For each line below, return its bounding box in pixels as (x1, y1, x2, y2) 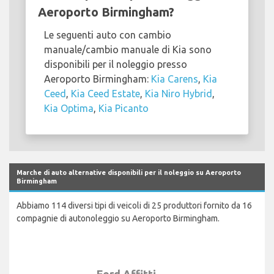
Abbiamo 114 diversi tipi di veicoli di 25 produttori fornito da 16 (17, 201, 252, 211)
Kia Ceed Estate (71, 88, 140, 100)
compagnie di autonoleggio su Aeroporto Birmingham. (17, 213, 220, 224)
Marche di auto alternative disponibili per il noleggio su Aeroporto (17, 169, 241, 177)
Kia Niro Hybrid (145, 88, 212, 100)
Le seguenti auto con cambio (44, 29, 171, 41)
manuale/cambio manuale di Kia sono (44, 44, 212, 56)
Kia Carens (151, 73, 198, 85)
